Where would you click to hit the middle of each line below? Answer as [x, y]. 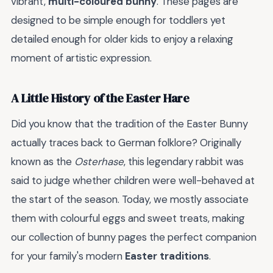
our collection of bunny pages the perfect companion [134, 237]
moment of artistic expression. [81, 58]
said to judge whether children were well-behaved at [133, 180]
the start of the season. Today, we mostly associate [130, 199]
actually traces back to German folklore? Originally [126, 142]
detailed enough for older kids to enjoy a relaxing [122, 39]
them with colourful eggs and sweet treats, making [128, 218]
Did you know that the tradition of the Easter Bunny [129, 123]
